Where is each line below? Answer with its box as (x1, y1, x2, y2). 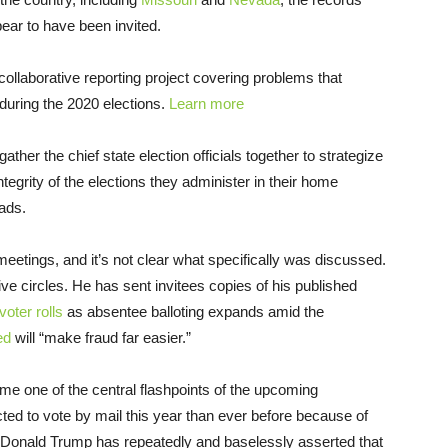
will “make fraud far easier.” (11, 329, 191, 347)
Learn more (169, 95, 244, 113)
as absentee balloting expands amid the (63, 303, 324, 321)
